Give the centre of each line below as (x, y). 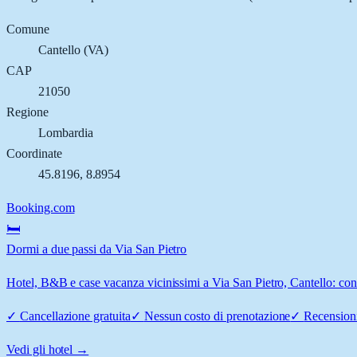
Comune (28, 29)
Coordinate (34, 153)
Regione (27, 112)
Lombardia (66, 132)
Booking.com (41, 207)
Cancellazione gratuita (75, 316)
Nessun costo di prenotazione (217, 316)
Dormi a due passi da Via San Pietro (97, 249)
